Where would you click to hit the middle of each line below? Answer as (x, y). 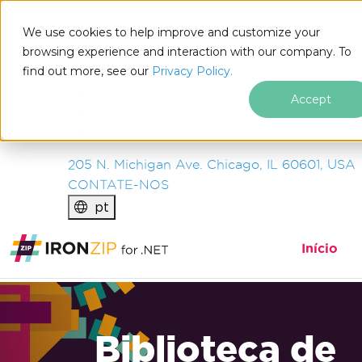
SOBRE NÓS (135, 131)
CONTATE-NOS (118, 185)
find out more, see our (87, 71)
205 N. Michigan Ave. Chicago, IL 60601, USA (212, 164)
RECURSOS (131, 111)
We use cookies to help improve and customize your (171, 32)
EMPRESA (127, 71)
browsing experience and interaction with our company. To (187, 52)
